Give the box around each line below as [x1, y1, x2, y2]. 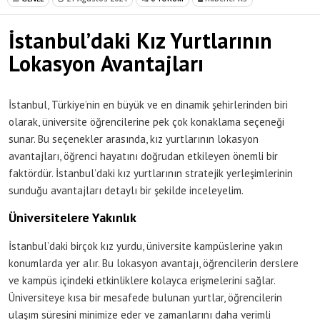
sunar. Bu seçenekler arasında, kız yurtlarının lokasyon [9, 132, 259, 146]
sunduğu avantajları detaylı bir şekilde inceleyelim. [9, 184, 244, 198]
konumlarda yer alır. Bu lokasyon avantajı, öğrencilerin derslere [9, 256, 299, 271]
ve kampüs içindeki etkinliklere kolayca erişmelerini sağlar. [9, 274, 275, 288]
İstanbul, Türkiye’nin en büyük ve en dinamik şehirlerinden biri [9, 98, 288, 112]
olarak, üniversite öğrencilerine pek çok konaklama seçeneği [9, 115, 284, 129]
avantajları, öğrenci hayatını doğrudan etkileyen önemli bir [9, 149, 278, 164]
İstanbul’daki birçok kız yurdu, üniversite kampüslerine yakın [9, 239, 283, 254]
